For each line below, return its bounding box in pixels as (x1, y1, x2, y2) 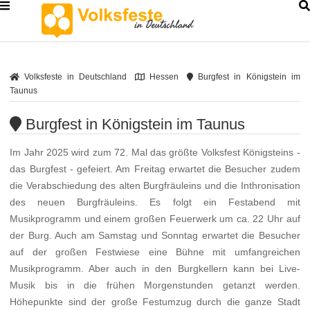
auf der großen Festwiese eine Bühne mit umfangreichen (10, 246, 300, 258)
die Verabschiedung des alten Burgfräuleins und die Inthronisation (10, 180, 300, 192)
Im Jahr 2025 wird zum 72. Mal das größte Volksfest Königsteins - (10, 147, 300, 158)
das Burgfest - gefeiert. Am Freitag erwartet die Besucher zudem (10, 163, 300, 175)
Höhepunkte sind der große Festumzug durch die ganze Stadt (10, 296, 300, 308)
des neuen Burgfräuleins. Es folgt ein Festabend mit (10, 197, 300, 208)
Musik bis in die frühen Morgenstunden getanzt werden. (10, 280, 300, 291)
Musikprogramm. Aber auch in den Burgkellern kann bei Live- (10, 263, 300, 275)
